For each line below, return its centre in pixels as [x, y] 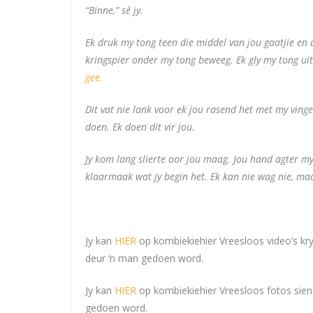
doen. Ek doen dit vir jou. [140, 126]
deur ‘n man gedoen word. [144, 258]
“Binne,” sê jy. [114, 10]
